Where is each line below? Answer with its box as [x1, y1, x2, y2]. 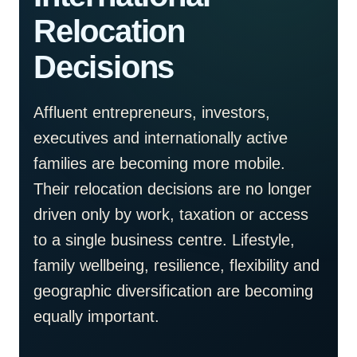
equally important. [33, 308, 159, 325]
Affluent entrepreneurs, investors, [33, 104, 270, 121]
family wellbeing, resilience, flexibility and [33, 257, 320, 274]
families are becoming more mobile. [33, 155, 285, 172]
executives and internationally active [33, 129, 288, 147]
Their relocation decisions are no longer [33, 180, 312, 198]
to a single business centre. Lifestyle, [33, 231, 295, 249]
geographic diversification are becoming [33, 282, 313, 300]
